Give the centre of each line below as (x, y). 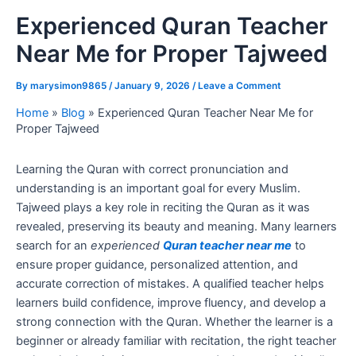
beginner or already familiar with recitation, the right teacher (176, 341)
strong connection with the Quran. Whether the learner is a (174, 321)
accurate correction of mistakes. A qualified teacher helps (170, 283)
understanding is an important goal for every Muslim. (158, 188)
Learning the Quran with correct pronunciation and (152, 169)
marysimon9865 (70, 85)
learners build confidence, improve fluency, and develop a (171, 302)
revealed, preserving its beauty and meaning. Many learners (176, 226)
